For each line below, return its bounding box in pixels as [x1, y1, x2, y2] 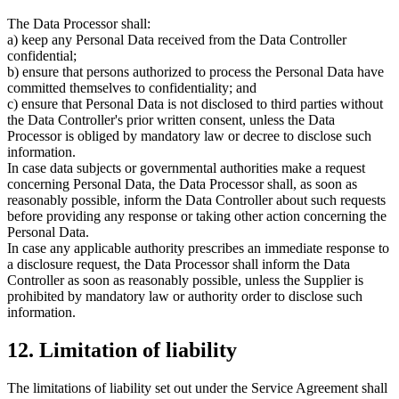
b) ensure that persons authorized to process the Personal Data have [7, 64, 384, 80]
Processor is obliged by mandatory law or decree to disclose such [7, 128, 371, 144]
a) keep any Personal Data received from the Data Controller [7, 32, 346, 48]
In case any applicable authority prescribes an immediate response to [7, 240, 389, 256]
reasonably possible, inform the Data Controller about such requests [7, 192, 386, 208]
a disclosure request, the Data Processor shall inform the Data [7, 256, 350, 273]
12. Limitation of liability [7, 338, 237, 362]
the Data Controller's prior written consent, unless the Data [7, 112, 335, 128]
